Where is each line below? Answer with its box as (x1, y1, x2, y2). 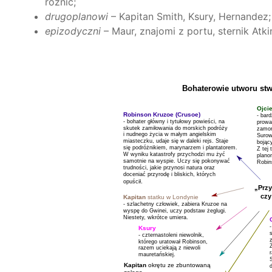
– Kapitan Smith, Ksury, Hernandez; (107, 10, 271, 22)
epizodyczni (44, 24, 101, 37)
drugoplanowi (44, 10, 108, 22)
